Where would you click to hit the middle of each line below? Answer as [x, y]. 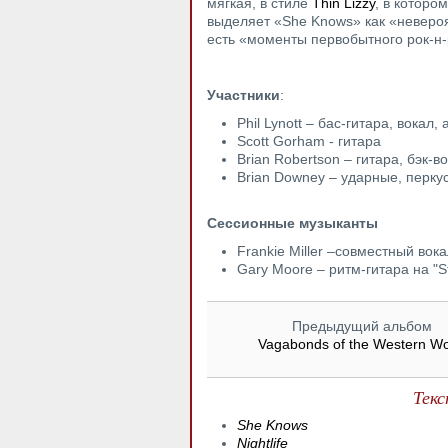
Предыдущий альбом [362, 326]
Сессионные [251, 223]
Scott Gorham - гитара [309, 141]
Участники [243, 95]
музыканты [336, 223]
